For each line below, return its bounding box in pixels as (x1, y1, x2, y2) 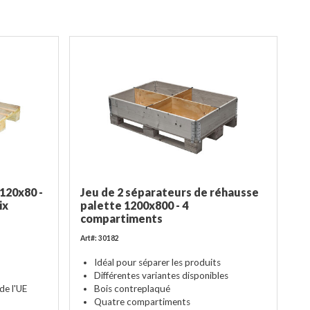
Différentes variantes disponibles (93, 269, 228, 281)
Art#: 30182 (80, 234, 119, 242)
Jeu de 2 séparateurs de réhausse (80, 185, 259, 199)
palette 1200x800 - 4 (80, 199, 188, 212)
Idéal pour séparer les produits (93, 256, 221, 268)
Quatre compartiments (93, 295, 190, 307)
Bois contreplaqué (93, 282, 170, 294)
